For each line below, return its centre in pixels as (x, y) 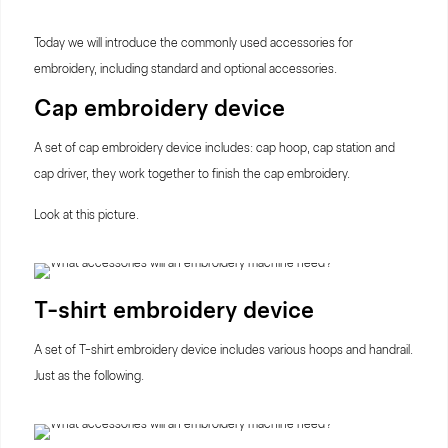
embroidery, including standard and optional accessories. (185, 68)
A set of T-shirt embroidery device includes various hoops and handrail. (223, 349)
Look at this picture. (86, 214)
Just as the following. (89, 375)
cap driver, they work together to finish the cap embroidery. (192, 173)
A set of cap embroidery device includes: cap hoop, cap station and (214, 147)
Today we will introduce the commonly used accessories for (193, 42)
